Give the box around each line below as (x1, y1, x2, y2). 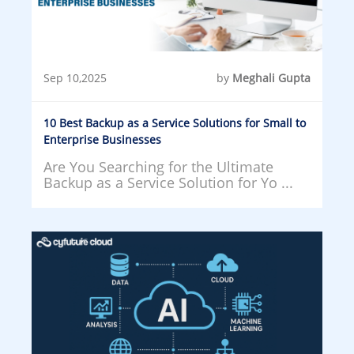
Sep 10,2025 (43, 70, 107, 85)
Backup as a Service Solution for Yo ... (43, 172, 293, 192)
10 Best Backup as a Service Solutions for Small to (43, 115, 306, 130)
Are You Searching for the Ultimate (43, 156, 273, 176)
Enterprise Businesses (43, 131, 161, 147)
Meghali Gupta (232, 70, 311, 85)
